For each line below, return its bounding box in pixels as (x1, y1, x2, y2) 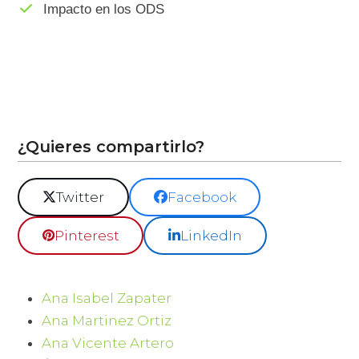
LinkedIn (179, 227, 242, 244)
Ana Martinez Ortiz (42, 312, 172, 329)
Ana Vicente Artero (42, 334, 175, 351)
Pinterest (54, 227, 119, 244)
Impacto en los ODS (42, 2, 164, 18)
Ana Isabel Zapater (42, 289, 172, 306)
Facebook (167, 189, 236, 206)
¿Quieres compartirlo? (18, 137, 205, 157)
